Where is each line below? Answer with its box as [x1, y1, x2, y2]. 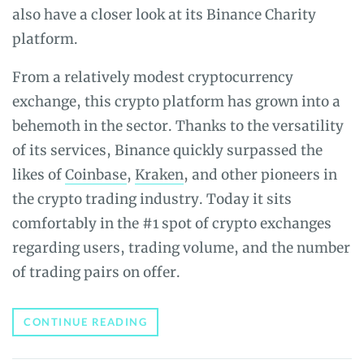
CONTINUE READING [24, 314, 147, 328]
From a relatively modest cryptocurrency [12, 67, 293, 86]
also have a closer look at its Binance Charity [12, 5, 316, 24]
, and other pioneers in [184, 165, 337, 184]
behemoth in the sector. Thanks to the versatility [12, 116, 344, 135]
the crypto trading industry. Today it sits [12, 189, 292, 208]
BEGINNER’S [146, 314, 219, 327]
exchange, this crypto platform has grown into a [12, 92, 340, 110]
